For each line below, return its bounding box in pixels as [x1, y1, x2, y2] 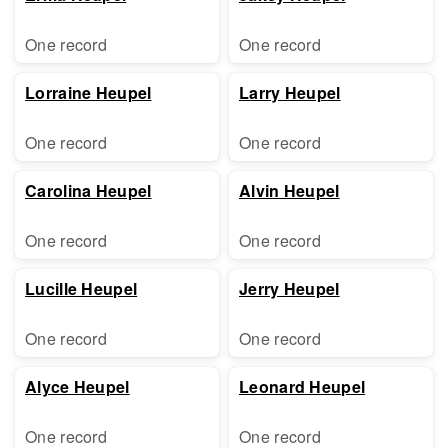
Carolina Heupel [25, 179, 152, 202]
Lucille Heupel [25, 277, 138, 300]
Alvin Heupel [239, 179, 340, 202]
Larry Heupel [239, 81, 341, 104]
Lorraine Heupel [25, 81, 152, 104]
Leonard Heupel [239, 375, 366, 398]
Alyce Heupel [25, 375, 130, 398]
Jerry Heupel [239, 277, 340, 300]
